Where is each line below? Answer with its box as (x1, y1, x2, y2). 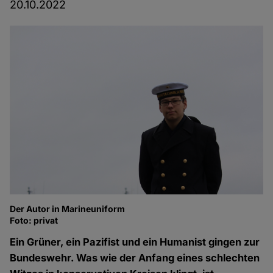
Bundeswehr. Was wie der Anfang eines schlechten (10, 252, 260, 264)
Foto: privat (10, 215, 58, 226)
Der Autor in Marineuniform (10, 204, 126, 214)
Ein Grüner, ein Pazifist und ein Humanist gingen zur (10, 236, 260, 249)
